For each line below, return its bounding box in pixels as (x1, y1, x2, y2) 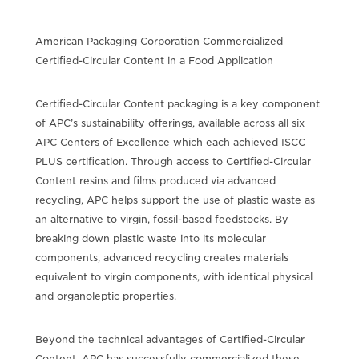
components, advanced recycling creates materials (34, 251, 288, 264)
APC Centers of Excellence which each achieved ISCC (34, 135, 305, 148)
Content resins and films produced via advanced (34, 174, 276, 187)
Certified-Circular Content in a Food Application (34, 54, 273, 67)
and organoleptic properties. (34, 289, 176, 302)
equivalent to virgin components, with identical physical (34, 270, 313, 283)
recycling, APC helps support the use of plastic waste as (34, 193, 315, 206)
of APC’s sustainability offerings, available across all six (34, 116, 305, 129)
